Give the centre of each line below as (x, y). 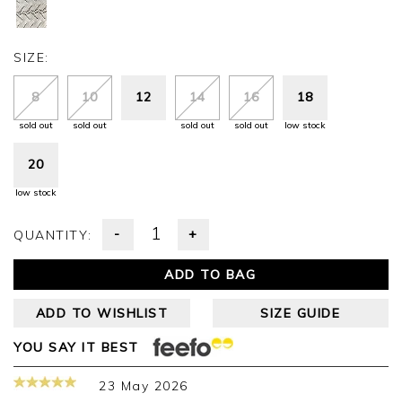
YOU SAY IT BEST (76, 347)
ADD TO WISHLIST (101, 314)
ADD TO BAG (210, 275)
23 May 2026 (144, 386)
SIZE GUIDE (301, 314)
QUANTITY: (58, 236)
